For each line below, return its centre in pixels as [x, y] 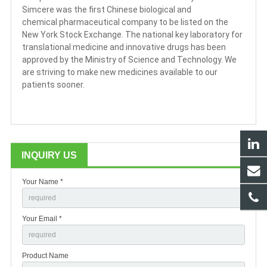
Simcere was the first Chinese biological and [107, 10]
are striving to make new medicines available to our [120, 72]
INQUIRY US [49, 156]
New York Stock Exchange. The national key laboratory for [132, 35]
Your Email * [42, 219]
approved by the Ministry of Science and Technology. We [129, 60]
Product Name [45, 255]
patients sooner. [53, 85]
